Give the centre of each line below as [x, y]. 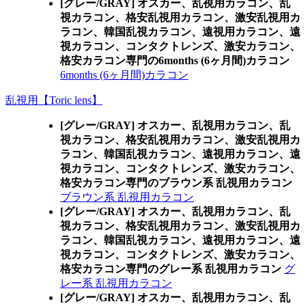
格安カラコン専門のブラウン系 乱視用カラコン [176, 183]
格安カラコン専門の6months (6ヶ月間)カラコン [175, 60]
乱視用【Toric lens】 [54, 100]
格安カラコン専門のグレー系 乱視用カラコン [171, 269]
